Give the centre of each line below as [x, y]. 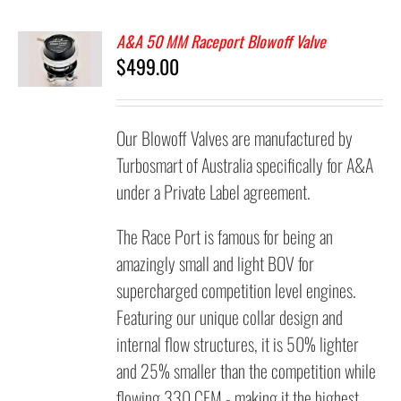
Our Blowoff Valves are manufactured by [235, 138]
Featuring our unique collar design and [230, 317]
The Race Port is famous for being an [225, 236]
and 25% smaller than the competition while [247, 371]
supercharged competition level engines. [237, 290]
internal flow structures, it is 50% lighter [238, 344]
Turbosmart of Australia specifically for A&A [245, 165]
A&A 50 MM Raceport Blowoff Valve [222, 41]
